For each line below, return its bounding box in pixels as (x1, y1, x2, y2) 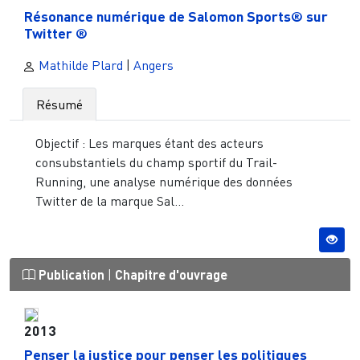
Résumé (36, 96, 83, 112)
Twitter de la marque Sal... (35, 192, 184, 209)
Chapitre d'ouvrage (115, 267, 227, 283)
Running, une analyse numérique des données (35, 173, 292, 190)
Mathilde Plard (35, 56, 123, 73)
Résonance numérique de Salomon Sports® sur (23, 6, 328, 25)
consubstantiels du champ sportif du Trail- (35, 153, 277, 170)
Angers (133, 56, 174, 73)
